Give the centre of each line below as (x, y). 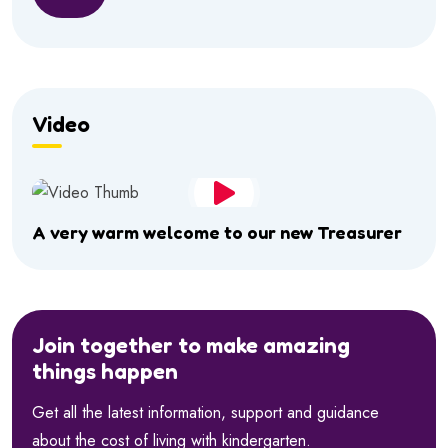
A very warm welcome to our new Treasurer (217, 232)
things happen (105, 370)
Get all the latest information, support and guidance (205, 412)
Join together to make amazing (191, 344)
